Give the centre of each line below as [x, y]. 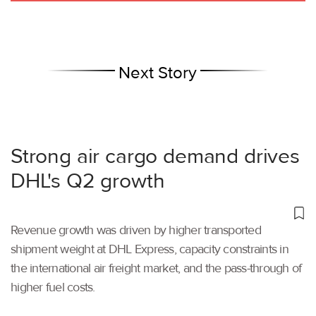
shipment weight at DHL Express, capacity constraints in [150, 249]
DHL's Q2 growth [88, 181]
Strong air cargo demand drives [155, 157]
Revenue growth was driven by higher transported [136, 230]
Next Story [158, 73]
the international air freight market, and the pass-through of [156, 268]
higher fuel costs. [53, 287]
